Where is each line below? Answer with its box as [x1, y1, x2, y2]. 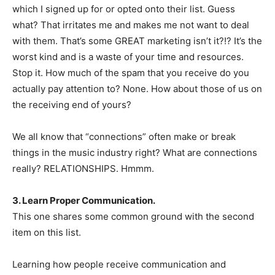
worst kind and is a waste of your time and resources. [12, 51, 244, 63]
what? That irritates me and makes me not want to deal [12, 19, 249, 31]
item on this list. [12, 227, 81, 238]
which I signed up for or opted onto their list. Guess [12, 3, 235, 15]
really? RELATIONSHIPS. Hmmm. [12, 163, 154, 174]
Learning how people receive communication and [12, 258, 226, 270]
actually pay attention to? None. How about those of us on [12, 83, 262, 95]
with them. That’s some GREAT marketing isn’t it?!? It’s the [12, 35, 262, 47]
